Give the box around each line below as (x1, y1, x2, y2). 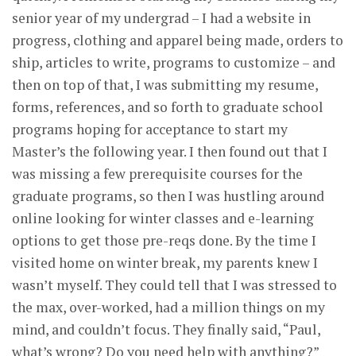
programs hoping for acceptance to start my (12, 119, 288, 138)
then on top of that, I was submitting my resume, (12, 75, 318, 94)
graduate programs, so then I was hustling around (12, 186, 324, 205)
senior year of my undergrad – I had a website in (12, 8, 311, 27)
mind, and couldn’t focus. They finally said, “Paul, (12, 319, 320, 339)
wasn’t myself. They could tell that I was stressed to (12, 275, 337, 294)
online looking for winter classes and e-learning (12, 208, 314, 227)
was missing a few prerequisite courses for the (12, 164, 303, 183)
